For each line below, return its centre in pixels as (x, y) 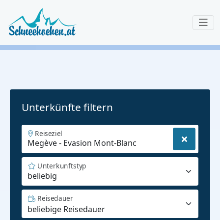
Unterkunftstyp (62, 166)
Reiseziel (49, 134)
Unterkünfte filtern (67, 107)
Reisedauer (55, 198)
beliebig (42, 176)
